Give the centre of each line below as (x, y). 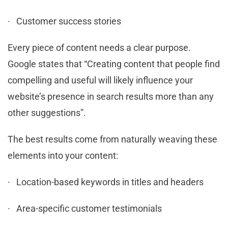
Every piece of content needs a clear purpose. (99, 47)
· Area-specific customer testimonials (85, 208)
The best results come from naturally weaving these (112, 139)
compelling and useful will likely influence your (100, 80)
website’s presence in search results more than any (111, 96)
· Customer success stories (64, 21)
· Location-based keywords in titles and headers (106, 182)
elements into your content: (63, 155)
